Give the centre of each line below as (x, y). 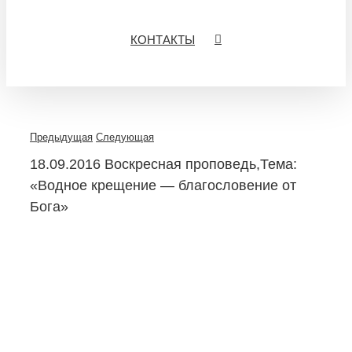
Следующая (125, 137)
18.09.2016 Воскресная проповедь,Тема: (163, 165)
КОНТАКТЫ (163, 39)
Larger (43, 249)
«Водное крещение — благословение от (163, 186)
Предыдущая (61, 137)
